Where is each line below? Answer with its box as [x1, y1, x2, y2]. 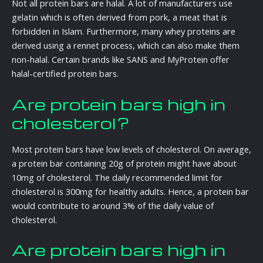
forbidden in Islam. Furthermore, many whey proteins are [12, 25, 235, 38]
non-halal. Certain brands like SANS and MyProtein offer [12, 53, 230, 66]
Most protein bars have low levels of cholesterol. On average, [12, 143, 251, 156]
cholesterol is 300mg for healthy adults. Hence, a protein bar [12, 186, 249, 198]
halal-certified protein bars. [12, 68, 119, 80]
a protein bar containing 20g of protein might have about [12, 157, 237, 170]
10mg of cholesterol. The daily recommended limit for [12, 171, 222, 184]
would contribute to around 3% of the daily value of [12, 200, 214, 212]
